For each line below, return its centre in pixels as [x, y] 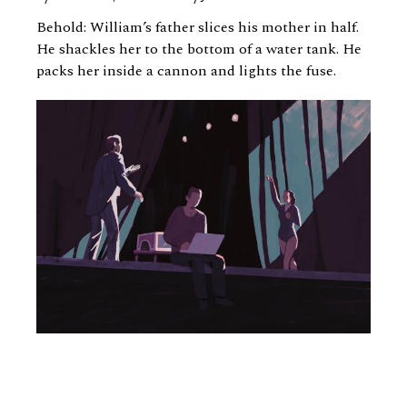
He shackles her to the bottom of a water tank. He [199, 49]
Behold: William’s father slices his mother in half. [198, 27]
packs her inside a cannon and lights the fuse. [186, 71]
